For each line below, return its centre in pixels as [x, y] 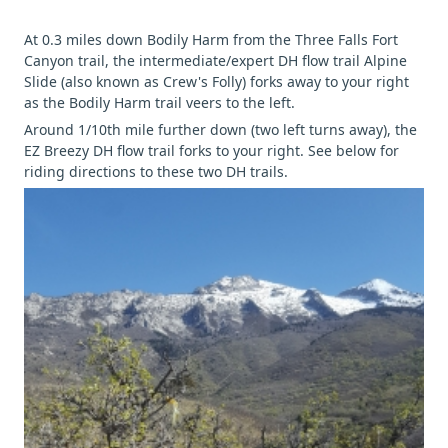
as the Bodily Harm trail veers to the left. [159, 103]
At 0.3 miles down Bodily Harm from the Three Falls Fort [211, 40]
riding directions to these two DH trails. [156, 172]
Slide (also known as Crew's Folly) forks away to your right [216, 82]
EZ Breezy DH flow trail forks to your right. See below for [211, 151]
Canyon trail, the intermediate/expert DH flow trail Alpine [215, 61]
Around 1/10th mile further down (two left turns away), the [220, 130]
